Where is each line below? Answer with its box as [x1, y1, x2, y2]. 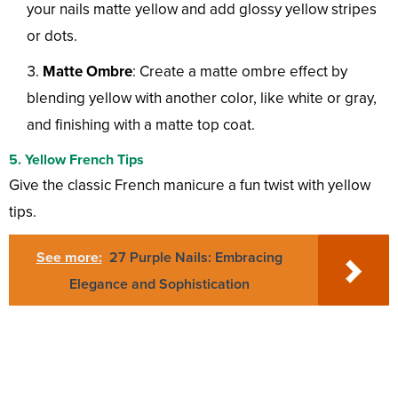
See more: [36, 249, 102, 267]
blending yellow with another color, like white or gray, [27, 89, 377, 108]
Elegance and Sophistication [68, 275, 250, 294]
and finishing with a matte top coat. [27, 115, 255, 135]
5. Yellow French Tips [9, 151, 144, 170]
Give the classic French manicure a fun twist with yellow [9, 176, 370, 195]
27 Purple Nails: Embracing [108, 249, 283, 267]
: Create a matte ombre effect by [132, 62, 347, 82]
